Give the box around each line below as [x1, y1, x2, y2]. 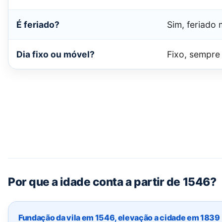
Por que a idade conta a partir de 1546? [8, 175, 217, 189]
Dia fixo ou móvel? [16, 49, 95, 60]
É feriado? [16, 19, 59, 30]
